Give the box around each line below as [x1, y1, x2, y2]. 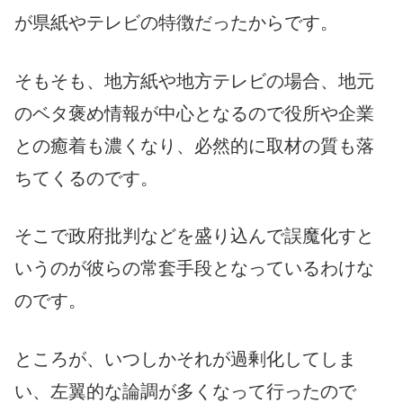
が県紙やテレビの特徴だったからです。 [14, 12, 338, 32]
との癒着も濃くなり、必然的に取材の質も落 [14, 135, 374, 156]
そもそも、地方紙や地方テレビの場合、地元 [14, 70, 374, 91]
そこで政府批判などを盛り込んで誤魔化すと [14, 226, 374, 246]
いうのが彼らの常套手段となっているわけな [14, 258, 374, 279]
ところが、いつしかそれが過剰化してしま [14, 349, 356, 370]
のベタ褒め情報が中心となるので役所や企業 [14, 103, 374, 123]
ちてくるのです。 [14, 167, 158, 188]
